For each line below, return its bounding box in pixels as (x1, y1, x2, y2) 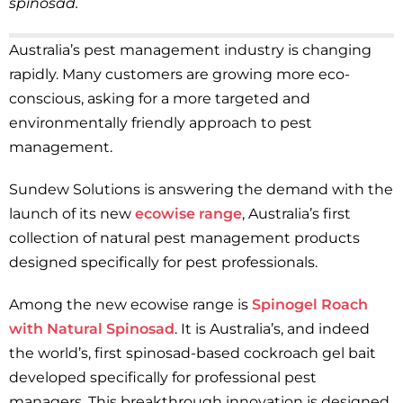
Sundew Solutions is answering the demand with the (9, 181, 393, 198)
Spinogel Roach (252, 296, 368, 313)
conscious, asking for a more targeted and (9, 90, 310, 107)
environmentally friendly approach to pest (9, 114, 312, 131)
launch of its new (9, 205, 135, 222)
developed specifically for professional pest (9, 369, 317, 386)
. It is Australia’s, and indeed (175, 320, 370, 337)
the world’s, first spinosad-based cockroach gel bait (9, 345, 376, 362)
